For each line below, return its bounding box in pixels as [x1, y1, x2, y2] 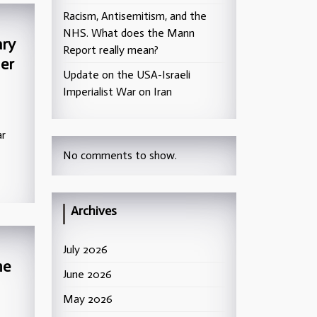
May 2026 [63, 292, 113, 306]
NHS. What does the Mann [63, 26, 195, 40]
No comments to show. [63, 149, 177, 162]
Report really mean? [63, 43, 158, 57]
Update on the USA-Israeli [63, 68, 190, 81]
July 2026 [63, 243, 108, 256]
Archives [71, 203, 117, 219]
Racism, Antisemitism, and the [63, 9, 207, 23]
